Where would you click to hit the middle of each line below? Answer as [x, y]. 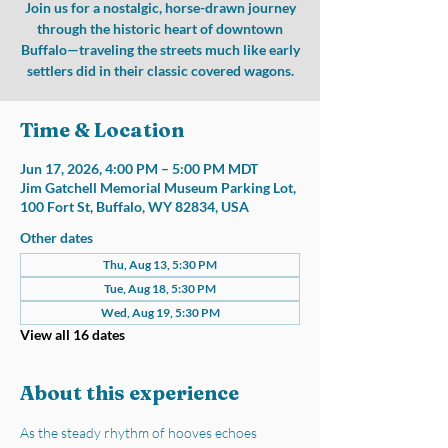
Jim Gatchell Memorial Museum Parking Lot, [158, 187]
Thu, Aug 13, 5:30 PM [160, 264]
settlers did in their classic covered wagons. [160, 70]
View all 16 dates [72, 334]
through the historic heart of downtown [160, 28]
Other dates [56, 237]
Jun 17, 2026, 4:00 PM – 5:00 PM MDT [139, 168]
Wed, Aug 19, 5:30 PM [160, 312]
